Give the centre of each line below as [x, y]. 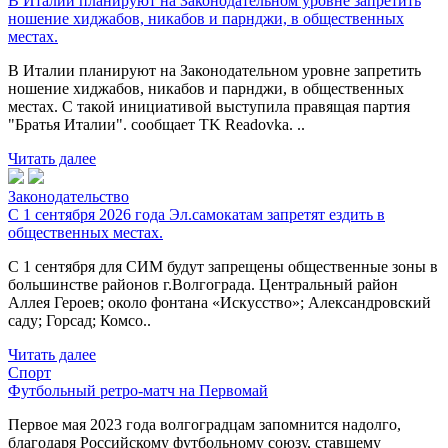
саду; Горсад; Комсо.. [79, 320]
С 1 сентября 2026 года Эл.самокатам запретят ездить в [196, 214]
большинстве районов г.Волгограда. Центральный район [203, 284]
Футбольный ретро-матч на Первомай [138, 390]
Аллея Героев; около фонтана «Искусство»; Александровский [219, 302]
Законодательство [68, 196]
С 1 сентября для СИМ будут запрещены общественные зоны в [223, 266]
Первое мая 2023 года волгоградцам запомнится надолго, [204, 424]
